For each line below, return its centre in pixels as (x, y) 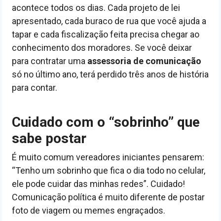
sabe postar (49, 138)
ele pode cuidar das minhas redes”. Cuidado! (98, 184)
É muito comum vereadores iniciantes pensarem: (108, 157)
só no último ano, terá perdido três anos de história (110, 74)
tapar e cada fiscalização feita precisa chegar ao (106, 34)
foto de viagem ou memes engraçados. (89, 210)
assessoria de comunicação (144, 61)
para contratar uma (50, 61)
